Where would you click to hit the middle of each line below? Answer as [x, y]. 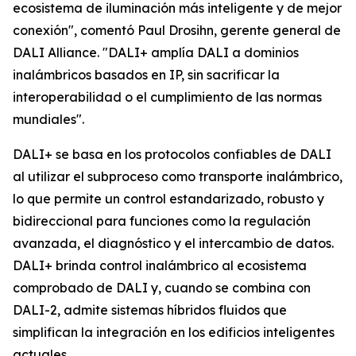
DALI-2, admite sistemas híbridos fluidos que [150, 310]
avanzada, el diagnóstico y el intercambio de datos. [173, 244]
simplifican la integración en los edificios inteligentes [174, 333]
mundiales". [48, 120]
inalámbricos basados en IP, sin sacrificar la [146, 75]
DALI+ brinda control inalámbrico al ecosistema [160, 266]
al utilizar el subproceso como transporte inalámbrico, [178, 177]
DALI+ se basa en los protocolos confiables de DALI [172, 155]
